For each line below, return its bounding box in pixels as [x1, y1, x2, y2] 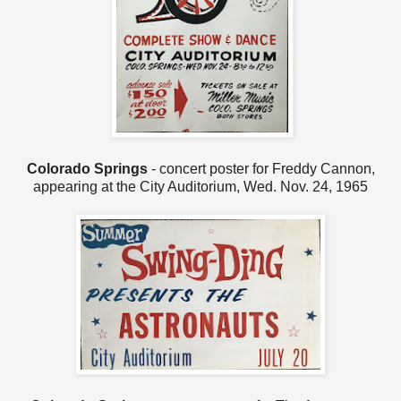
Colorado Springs [26, 160, 148, 176]
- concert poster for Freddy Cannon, [147, 160, 375, 176]
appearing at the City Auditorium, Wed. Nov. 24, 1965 [33, 178, 368, 194]
